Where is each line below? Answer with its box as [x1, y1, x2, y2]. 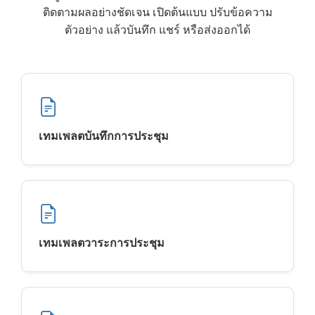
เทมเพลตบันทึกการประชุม [39, 127, 169, 143]
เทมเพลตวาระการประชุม [39, 234, 165, 250]
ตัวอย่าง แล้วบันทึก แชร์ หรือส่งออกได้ [65, 21, 250, 37]
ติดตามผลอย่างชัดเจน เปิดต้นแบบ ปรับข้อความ [42, 4, 273, 20]
